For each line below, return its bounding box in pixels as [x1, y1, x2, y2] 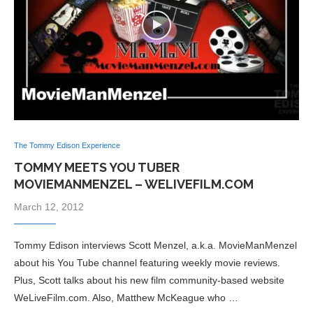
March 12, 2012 [14, 201, 84, 213]
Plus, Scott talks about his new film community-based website [14, 275, 284, 286]
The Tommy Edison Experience [14, 141, 120, 150]
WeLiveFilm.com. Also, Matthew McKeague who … [14, 292, 238, 304]
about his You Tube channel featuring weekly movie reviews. [14, 257, 280, 269]
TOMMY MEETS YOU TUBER [14, 160, 180, 175]
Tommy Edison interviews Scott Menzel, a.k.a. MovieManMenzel [14, 240, 297, 252]
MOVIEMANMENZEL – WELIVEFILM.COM [14, 177, 254, 192]
